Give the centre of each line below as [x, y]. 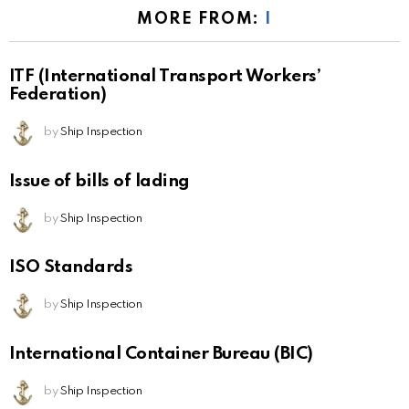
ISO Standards [71, 267]
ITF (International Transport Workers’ [165, 76]
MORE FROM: [201, 20]
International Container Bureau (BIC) [161, 354]
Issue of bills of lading [100, 181]
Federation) [58, 94]
